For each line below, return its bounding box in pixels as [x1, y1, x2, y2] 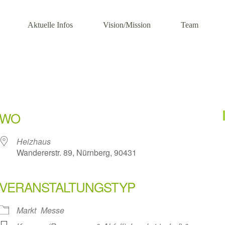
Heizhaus [16, 136, 51, 147]
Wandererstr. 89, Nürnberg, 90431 [16, 147, 137, 158]
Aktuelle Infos [27, 21, 73, 29]
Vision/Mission [102, 21, 151, 29]
